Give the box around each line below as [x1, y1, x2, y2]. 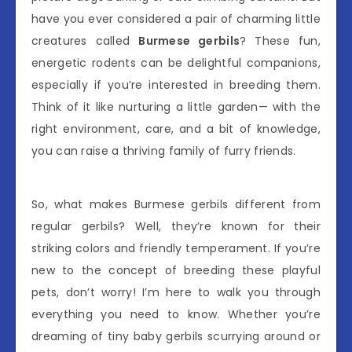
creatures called [31, 32, 139, 49]
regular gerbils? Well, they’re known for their [31, 218, 321, 234]
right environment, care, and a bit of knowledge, [31, 120, 321, 137]
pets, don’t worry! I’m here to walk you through [31, 284, 321, 300]
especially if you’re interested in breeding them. [31, 76, 321, 93]
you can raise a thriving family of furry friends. [31, 142, 296, 159]
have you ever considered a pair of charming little [31, 10, 321, 27]
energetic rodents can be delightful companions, [31, 54, 321, 71]
